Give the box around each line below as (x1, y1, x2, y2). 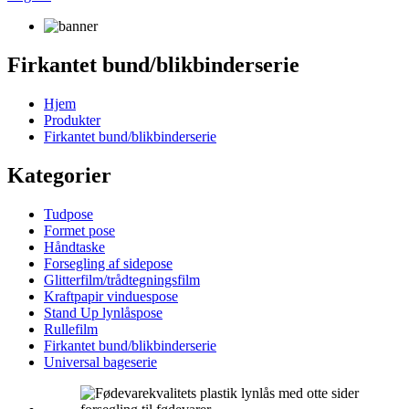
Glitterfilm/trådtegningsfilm (44, 271, 200, 288)
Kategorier (7, 163, 111, 187)
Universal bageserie (44, 353, 157, 370)
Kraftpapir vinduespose (44, 288, 178, 304)
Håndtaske (44, 238, 105, 255)
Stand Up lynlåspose (44, 304, 163, 320)
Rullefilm (44, 320, 98, 337)
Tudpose (44, 205, 93, 222)
